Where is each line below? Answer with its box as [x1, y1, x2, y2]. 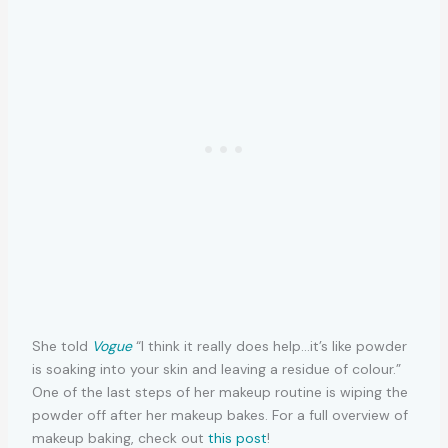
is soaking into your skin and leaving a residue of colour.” [31, 360, 401, 379]
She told [31, 337, 92, 356]
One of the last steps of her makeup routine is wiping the [31, 383, 408, 402]
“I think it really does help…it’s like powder [131, 337, 407, 356]
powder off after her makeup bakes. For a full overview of [31, 406, 408, 425]
